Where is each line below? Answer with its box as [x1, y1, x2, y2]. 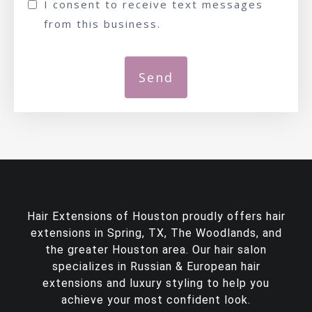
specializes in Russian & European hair [52, 260, 260, 273]
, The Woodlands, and [164, 226, 282, 240]
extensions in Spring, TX [30, 226, 164, 240]
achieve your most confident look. [61, 293, 251, 306]
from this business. [44, 17, 161, 31]
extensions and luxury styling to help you [42, 276, 270, 290]
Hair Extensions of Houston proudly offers [26, 210, 266, 223]
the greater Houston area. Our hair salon [45, 243, 267, 256]
